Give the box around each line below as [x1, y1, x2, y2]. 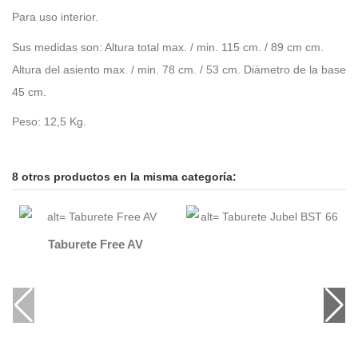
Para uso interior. [12, 10, 98, 23]
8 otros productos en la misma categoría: [12, 171, 237, 184]
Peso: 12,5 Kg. [12, 115, 86, 129]
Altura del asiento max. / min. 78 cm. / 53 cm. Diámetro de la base [12, 62, 346, 76]
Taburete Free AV [48, 237, 144, 252]
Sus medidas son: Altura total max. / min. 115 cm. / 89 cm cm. [12, 40, 324, 54]
